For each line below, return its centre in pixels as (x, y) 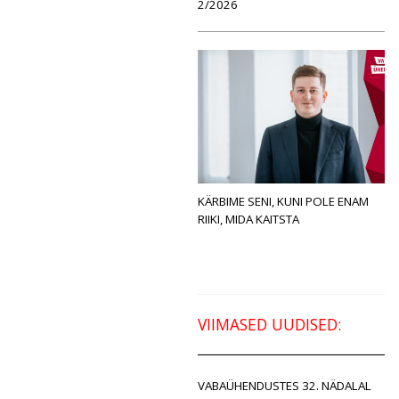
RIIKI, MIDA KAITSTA (250, 219)
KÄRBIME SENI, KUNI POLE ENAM (283, 201)
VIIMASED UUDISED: (269, 324)
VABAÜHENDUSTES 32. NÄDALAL (285, 385)
